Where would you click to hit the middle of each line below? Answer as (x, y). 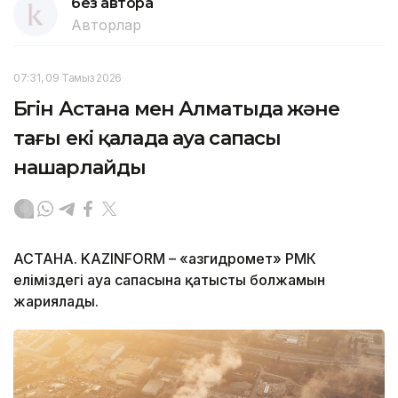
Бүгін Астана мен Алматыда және (177, 109)
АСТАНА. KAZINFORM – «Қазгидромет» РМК (165, 259)
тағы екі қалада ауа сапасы (147, 139)
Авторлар (106, 25)
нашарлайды (80, 168)
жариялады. (56, 302)
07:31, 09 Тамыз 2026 (68, 78)
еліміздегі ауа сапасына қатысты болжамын (169, 280)
